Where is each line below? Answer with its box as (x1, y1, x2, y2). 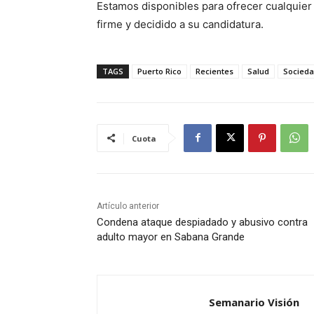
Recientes (196, 65, 233, 76)
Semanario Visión (209, 294, 299, 309)
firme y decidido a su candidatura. (97, 17, 264, 31)
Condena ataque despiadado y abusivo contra (97, 215, 308, 228)
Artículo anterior (97, 200, 159, 211)
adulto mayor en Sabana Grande (97, 230, 245, 243)
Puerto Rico (137, 65, 182, 76)
